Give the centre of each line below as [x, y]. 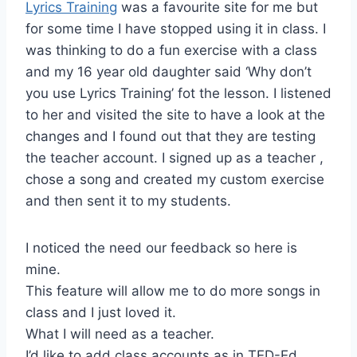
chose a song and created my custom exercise [175, 179]
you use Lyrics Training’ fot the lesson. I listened [178, 93]
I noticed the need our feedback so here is [161, 247]
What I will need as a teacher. [120, 333]
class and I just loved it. [101, 312]
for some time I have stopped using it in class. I [176, 28]
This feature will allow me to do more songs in [173, 290]
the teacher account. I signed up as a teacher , [175, 157]
